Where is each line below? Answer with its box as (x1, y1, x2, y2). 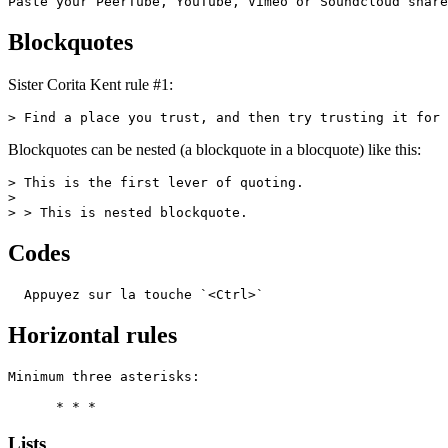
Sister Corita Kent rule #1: (8, 76, 173, 94)
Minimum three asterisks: (8, 368, 200, 384)
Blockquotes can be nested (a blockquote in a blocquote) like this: (8, 141, 421, 159)
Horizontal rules (8, 321, 177, 348)
